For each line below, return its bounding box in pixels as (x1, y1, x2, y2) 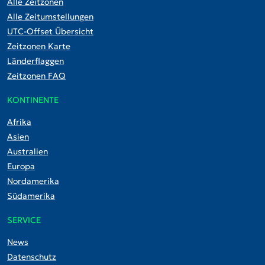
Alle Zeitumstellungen (7, 11, 93, 22)
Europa (7, 161, 35, 172)
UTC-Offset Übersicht (7, 26, 93, 37)
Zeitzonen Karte (7, 41, 70, 52)
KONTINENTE (7, 95, 59, 106)
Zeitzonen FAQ (7, 70, 66, 82)
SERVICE (7, 215, 41, 226)
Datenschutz (7, 251, 56, 263)
